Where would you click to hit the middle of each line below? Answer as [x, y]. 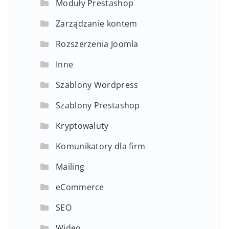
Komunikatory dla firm [101, 146]
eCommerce [80, 187]
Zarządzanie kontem [97, 23]
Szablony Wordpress [97, 85]
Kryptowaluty [82, 125]
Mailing [70, 166]
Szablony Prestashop [98, 105]
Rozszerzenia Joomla [97, 44]
